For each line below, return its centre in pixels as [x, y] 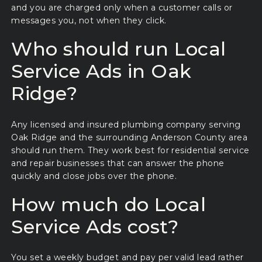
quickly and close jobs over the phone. [94, 176]
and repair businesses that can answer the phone [118, 163]
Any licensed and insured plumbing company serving [126, 124]
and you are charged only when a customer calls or [122, 8]
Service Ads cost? [95, 227]
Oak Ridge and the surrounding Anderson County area [130, 137]
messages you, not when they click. [89, 21]
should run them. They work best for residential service [130, 150]
